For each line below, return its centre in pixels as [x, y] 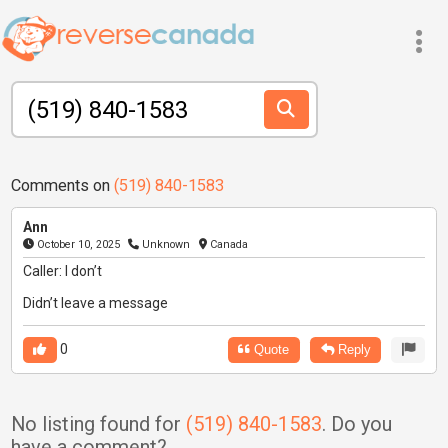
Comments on [62, 185]
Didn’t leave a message [95, 303]
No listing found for [98, 425]
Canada [227, 245]
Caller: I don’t [62, 271]
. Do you [356, 425]
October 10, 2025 [76, 245]
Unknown [165, 245]
